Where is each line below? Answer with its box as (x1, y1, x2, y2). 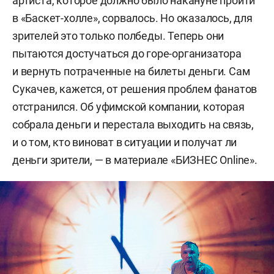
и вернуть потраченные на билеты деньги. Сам (12, 65, 250, 78)
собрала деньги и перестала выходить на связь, (12, 118, 254, 131)
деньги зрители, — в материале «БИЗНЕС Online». (12, 154, 257, 166)
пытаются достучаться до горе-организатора (12, 47, 242, 60)
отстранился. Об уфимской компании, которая (12, 100, 245, 113)
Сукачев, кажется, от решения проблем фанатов (12, 83, 257, 95)
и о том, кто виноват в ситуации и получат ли (12, 136, 237, 149)
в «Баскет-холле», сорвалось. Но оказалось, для (12, 12, 253, 24)
